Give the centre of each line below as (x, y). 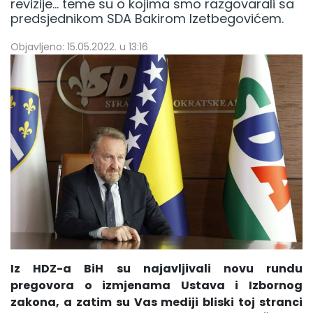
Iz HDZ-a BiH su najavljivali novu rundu (156, 268)
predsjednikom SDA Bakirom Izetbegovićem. (147, 18)
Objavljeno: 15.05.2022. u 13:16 (79, 46)
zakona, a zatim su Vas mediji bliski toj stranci (156, 302)
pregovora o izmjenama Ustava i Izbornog (156, 285)
